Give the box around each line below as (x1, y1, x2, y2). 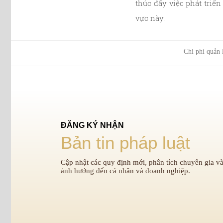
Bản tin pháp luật (61, 133, 190, 152)
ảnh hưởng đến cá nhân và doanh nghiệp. (61, 167, 190, 175)
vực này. (135, 13, 165, 23)
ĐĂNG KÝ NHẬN (61, 121, 124, 129)
